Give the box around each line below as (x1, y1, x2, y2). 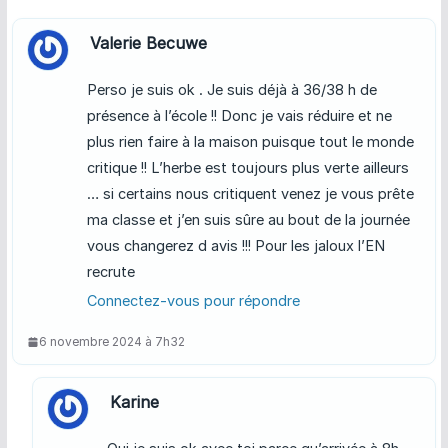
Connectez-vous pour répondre (86, 292, 300, 310)
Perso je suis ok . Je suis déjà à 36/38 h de (86, 81, 377, 99)
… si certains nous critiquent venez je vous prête (86, 185, 414, 203)
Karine (109, 392, 159, 413)
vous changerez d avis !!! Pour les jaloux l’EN (86, 237, 385, 255)
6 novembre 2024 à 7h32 (38, 334, 185, 350)
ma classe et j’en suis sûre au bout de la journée (86, 211, 410, 229)
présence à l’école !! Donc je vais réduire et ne (86, 107, 392, 125)
